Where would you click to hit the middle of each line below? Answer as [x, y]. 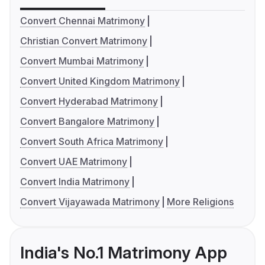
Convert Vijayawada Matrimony [90, 201]
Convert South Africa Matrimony [92, 141]
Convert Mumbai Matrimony [82, 61]
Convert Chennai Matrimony [83, 20]
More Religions [200, 201]
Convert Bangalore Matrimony [87, 121]
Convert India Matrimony [75, 181]
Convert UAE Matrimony [74, 161]
